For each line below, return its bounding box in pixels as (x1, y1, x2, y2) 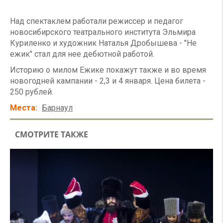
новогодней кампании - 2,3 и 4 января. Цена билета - (10, 76, 206, 86)
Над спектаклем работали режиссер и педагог (10, 16, 183, 26)
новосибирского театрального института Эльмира (10, 27, 196, 37)
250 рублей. (10, 87, 53, 97)
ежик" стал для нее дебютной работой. (10, 49, 154, 59)
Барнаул (42, 103, 73, 112)
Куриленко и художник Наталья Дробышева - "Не (10, 38, 197, 48)
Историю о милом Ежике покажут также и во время (10, 65, 206, 75)
